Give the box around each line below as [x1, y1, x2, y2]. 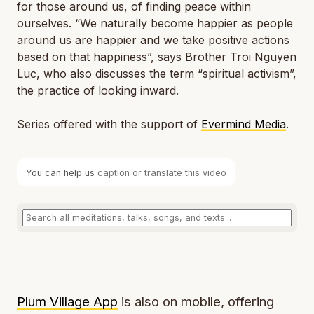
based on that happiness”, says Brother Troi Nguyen [17, 50, 296, 64]
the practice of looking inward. [17, 83, 179, 97]
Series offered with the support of [17, 117, 201, 131]
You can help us [25, 167, 97, 178]
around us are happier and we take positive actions [17, 33, 289, 47]
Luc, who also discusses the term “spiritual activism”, [17, 67, 296, 81]
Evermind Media [201, 117, 286, 131]
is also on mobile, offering [118, 294, 274, 310]
